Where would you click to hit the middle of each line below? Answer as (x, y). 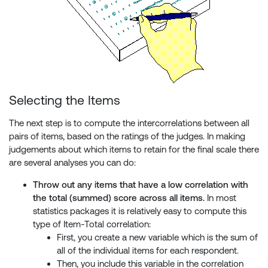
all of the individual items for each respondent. (148, 251)
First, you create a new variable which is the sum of (157, 237)
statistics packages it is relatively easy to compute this (140, 211)
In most (220, 198)
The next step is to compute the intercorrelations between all (129, 123)
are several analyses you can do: (72, 163)
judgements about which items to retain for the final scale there (134, 150)
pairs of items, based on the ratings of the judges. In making (127, 136)
